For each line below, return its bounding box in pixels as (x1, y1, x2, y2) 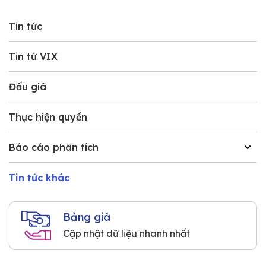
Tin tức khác (9, 172, 69, 183)
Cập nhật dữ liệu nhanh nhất (63, 227, 190, 239)
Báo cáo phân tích (9, 141, 99, 153)
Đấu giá (9, 81, 46, 93)
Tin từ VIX (9, 50, 58, 62)
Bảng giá (63, 210, 110, 224)
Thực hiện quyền (9, 111, 87, 123)
